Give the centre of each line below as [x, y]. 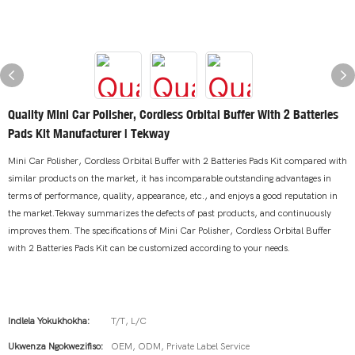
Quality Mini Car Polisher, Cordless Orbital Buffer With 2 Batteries [173, 114]
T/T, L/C [129, 321]
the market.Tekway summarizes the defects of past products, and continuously [170, 213]
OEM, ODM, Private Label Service [180, 346]
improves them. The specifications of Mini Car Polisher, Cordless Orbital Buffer [170, 231]
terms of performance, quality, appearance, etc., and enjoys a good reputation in [173, 196]
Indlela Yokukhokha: [49, 321]
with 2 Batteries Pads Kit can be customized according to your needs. [149, 248]
